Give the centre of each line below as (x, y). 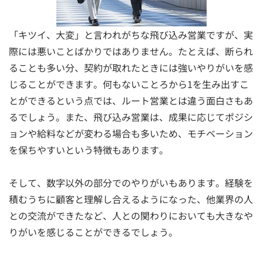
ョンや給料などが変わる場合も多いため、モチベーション (131, 133)
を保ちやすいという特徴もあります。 (89, 149)
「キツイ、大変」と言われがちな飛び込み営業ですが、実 (131, 34)
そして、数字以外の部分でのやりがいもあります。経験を (131, 182)
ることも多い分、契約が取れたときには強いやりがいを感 (131, 67)
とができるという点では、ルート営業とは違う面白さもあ (131, 100)
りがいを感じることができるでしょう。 (93, 232)
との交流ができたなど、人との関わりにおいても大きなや (131, 215)
